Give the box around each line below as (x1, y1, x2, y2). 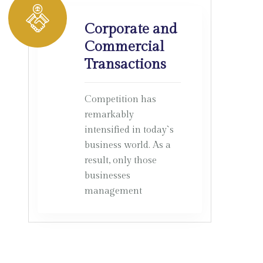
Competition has (84, 94, 156, 105)
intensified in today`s (84, 124, 174, 136)
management (84, 186, 142, 197)
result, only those (84, 155, 157, 166)
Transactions (84, 56, 166, 73)
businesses (84, 170, 130, 181)
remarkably (84, 109, 134, 120)
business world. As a (84, 140, 171, 151)
